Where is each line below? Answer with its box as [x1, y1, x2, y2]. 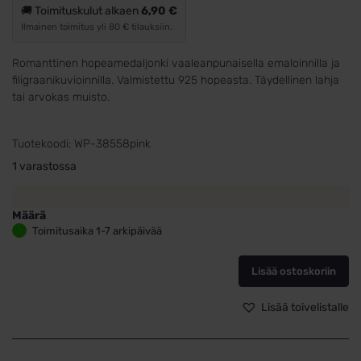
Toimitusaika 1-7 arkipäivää [32, 225, 162, 238]
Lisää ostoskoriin [251, 265, 336, 278]
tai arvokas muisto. [12, 90, 110, 105]
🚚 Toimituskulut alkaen [21, 4, 141, 19]
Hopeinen [11, 223, 60, 238]
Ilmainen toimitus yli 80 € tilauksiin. [21, 22, 172, 33]
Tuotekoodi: [12, 137, 74, 151]
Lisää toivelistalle [261, 301, 349, 315]
